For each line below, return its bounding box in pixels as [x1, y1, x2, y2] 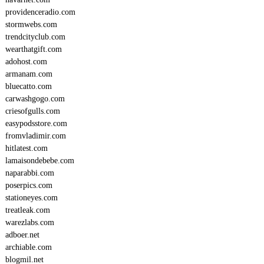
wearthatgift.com [5, 45, 62, 54]
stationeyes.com [5, 193, 58, 202]
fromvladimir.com [5, 131, 66, 140]
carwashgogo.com [5, 94, 65, 103]
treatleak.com [5, 206, 50, 214]
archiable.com [5, 243, 52, 252]
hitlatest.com [5, 144, 48, 153]
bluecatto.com [5, 82, 52, 91]
